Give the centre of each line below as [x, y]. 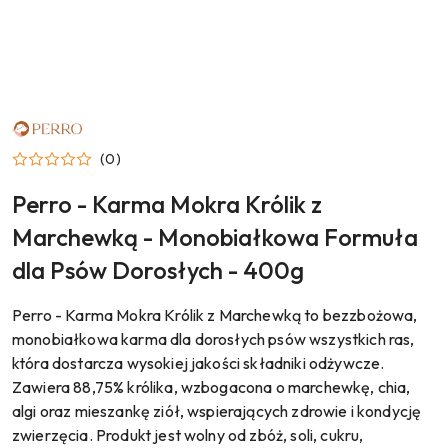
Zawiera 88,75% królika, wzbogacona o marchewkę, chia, [211, 386]
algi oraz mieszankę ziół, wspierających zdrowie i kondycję [217, 410]
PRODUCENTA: [57, 134]
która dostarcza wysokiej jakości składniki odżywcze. [198, 362]
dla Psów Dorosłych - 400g [158, 269]
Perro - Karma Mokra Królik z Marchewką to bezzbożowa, [215, 314]
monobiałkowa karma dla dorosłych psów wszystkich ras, [213, 338]
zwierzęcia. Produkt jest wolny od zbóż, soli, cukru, [188, 434]
